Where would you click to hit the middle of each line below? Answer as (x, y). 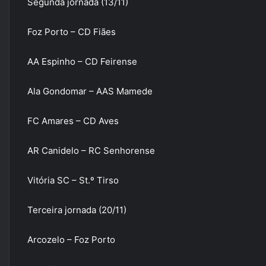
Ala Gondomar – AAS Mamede (90, 91)
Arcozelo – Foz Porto (71, 240)
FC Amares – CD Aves (73, 121)
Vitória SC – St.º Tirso (73, 180)
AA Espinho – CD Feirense (82, 61)
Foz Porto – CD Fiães (72, 32)
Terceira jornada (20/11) (77, 210)
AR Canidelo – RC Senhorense (91, 151)
